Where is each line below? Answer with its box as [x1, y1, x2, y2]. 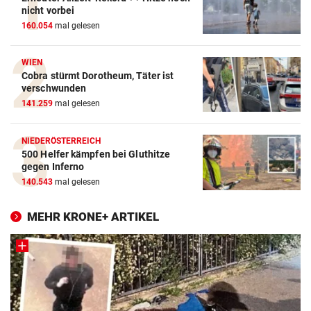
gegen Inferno [22, 161, 85, 173]
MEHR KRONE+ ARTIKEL [27, 210, 159, 224]
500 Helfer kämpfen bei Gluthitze [22, 149, 171, 160]
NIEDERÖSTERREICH [22, 136, 101, 146]
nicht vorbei [22, 4, 75, 16]
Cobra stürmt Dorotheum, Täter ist [22, 70, 174, 82]
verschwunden [22, 83, 87, 94]
